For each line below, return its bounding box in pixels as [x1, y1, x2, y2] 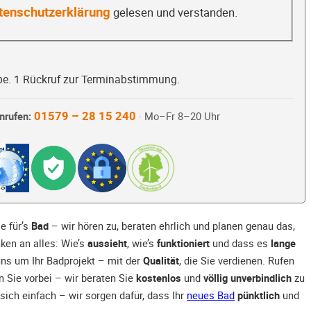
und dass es [210, 236, 271, 251]
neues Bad [187, 288, 235, 303]
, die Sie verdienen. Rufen [179, 253, 294, 268]
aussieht [87, 236, 127, 251]
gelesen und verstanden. [110, 4, 237, 20]
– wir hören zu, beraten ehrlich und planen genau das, [49, 219, 295, 233]
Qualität [143, 253, 179, 268]
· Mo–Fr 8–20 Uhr [135, 110, 220, 124]
